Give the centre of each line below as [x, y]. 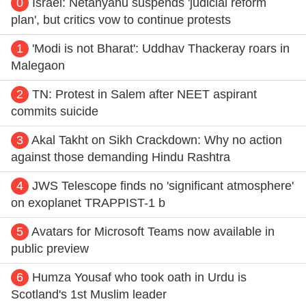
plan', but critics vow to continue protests [121, 19]
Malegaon [38, 65]
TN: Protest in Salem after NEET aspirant [144, 94]
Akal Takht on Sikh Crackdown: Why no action [157, 140]
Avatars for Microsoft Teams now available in [153, 231]
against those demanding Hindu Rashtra [121, 157]
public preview [50, 248]
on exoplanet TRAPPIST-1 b [88, 203]
